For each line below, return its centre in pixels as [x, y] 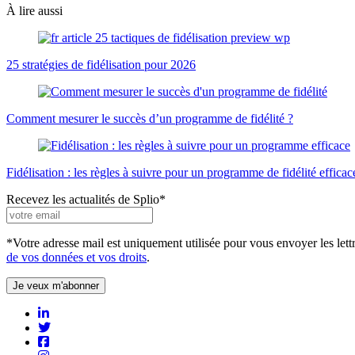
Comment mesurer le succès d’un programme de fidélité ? [150, 118]
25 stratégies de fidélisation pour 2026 [101, 64]
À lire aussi [34, 10]
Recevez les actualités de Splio [83, 199]
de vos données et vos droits [76, 257]
